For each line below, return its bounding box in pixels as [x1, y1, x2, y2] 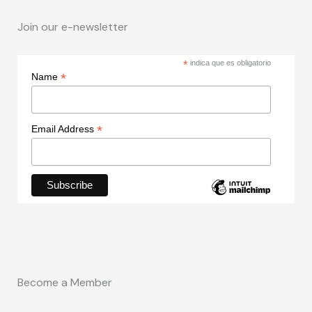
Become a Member [17, 275, 112, 290]
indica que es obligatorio [188, 58, 272, 67]
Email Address [31, 123, 97, 135]
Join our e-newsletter [17, 19, 128, 34]
